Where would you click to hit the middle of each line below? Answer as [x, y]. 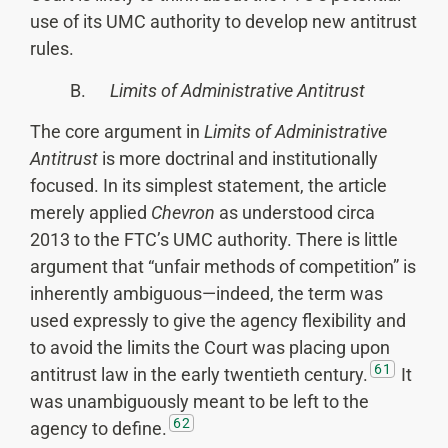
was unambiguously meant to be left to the [199, 402]
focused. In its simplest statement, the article [208, 186]
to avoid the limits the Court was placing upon [210, 348]
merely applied [90, 213]
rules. [52, 49]
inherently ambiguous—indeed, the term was [206, 294]
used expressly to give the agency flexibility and [218, 321]
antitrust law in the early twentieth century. [199, 375]
